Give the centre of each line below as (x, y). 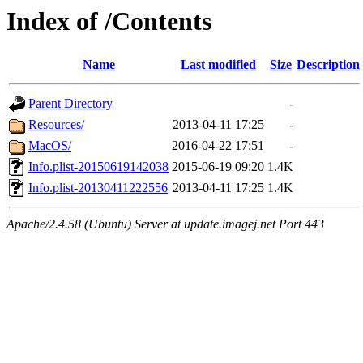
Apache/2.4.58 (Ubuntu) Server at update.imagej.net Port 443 (165, 224)
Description (328, 65)
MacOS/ (50, 146)
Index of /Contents (109, 21)
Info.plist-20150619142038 (98, 167)
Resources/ (56, 125)
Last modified (218, 65)
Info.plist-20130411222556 (98, 188)
